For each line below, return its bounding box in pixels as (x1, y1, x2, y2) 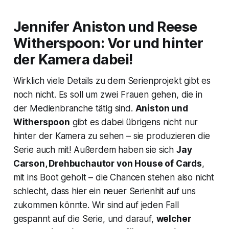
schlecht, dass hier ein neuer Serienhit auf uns (13, 186, 196, 196)
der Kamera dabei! (13, 51, 133, 68)
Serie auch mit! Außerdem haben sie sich (13, 144, 176, 155)
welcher (156, 213, 191, 224)
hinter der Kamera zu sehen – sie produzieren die (13, 130, 210, 141)
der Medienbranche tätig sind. (13, 103, 135, 113)
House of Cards (134, 158, 202, 169)
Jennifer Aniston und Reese (13, 18, 197, 35)
